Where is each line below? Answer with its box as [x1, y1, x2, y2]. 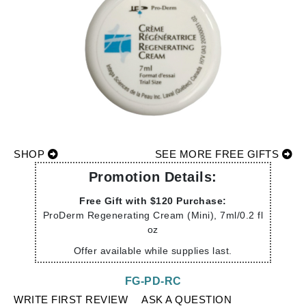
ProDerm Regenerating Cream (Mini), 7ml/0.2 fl [42, 210, 264, 221]
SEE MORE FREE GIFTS [154, 148, 282, 160]
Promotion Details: [88, 169, 217, 184]
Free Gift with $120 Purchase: [79, 195, 227, 206]
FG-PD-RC [124, 275, 182, 287]
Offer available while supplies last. [73, 245, 232, 256]
